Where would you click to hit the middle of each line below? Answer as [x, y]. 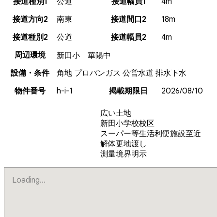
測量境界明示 [124, 154]
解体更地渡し [124, 144]
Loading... [29, 180]
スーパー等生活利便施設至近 [151, 133]
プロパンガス [97, 73]
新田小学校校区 [128, 123]
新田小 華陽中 [84, 55]
